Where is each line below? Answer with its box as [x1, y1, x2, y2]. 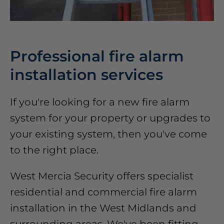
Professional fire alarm [10, 47, 184, 66]
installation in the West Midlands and [10, 202, 196, 214]
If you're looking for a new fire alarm [10, 96, 189, 108]
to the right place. [10, 144, 98, 156]
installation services [10, 65, 163, 84]
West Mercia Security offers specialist [10, 170, 193, 182]
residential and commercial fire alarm [10, 186, 197, 198]
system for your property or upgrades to [10, 112, 210, 124]
